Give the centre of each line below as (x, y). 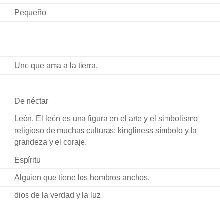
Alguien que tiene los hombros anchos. (82, 178)
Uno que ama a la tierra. (56, 66)
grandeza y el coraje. (50, 142)
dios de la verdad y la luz (57, 195)
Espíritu (27, 160)
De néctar (31, 101)
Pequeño (30, 13)
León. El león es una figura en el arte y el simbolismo (106, 119)
